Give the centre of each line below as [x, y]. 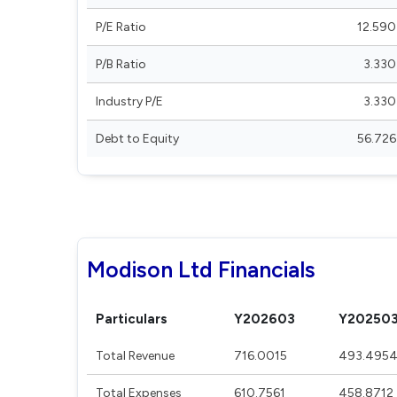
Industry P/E [129, 101]
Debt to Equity [137, 139]
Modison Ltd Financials [201, 269]
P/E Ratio [121, 27]
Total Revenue [135, 356]
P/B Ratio [121, 64]
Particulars [132, 319]
